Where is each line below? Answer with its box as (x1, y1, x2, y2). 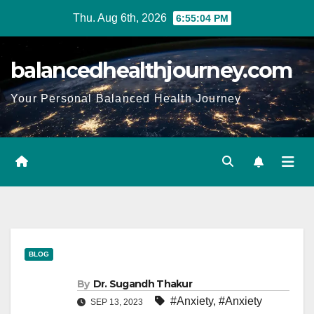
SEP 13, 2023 (88, 297, 145, 307)
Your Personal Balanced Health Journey (11, 93, 242, 104)
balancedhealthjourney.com (11, 57, 292, 83)
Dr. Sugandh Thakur (93, 278, 193, 290)
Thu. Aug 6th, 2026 (72, 12, 170, 24)
